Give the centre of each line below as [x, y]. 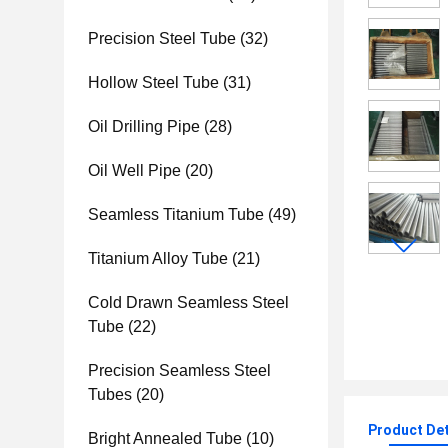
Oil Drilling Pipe [144, 126]
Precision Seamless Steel [179, 370]
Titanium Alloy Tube [158, 258]
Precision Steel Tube [162, 38]
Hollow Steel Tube [153, 82]
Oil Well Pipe [134, 170]
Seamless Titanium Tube [176, 214]
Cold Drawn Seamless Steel [188, 302]
